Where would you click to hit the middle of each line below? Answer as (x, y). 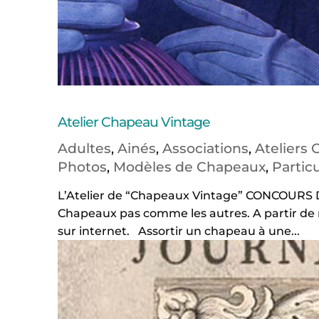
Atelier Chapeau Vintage (134, 122)
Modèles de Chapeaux (189, 167)
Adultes (84, 148)
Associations (205, 148)
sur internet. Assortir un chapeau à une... (178, 231)
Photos (82, 167)
